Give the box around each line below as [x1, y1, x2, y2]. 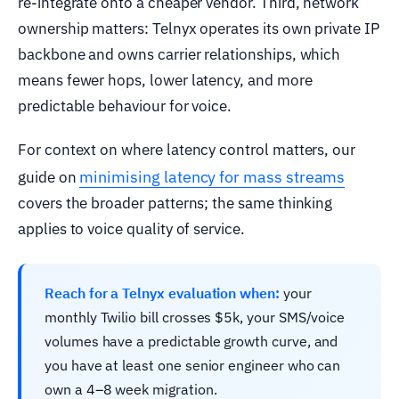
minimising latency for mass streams [79, 166, 346, 187]
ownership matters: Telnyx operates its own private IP [18, 18, 379, 38]
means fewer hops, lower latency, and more [18, 69, 313, 90]
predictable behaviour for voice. [18, 95, 232, 116]
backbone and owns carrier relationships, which [18, 44, 341, 64]
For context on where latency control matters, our [18, 139, 356, 159]
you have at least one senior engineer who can [45, 355, 341, 374]
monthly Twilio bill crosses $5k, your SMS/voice [45, 307, 346, 326]
